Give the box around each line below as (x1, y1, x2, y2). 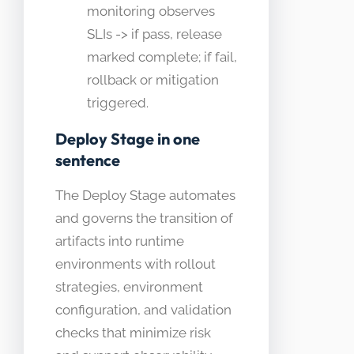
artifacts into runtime (55, 232, 184, 249)
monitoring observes (87, 2, 215, 19)
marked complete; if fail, (87, 48, 237, 65)
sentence (55, 149, 120, 170)
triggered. (87, 94, 149, 111)
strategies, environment (55, 278, 203, 295)
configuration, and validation (55, 301, 232, 318)
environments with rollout (55, 255, 216, 272)
